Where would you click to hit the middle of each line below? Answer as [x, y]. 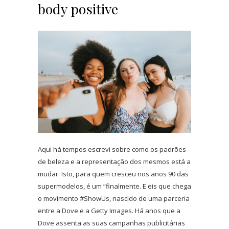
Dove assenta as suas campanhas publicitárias [111, 223]
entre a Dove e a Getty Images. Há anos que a [109, 210]
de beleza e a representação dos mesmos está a [114, 161]
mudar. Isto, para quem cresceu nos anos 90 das [113, 174]
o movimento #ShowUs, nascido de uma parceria [114, 198]
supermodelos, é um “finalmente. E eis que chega [114, 186]
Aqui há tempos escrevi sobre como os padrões [112, 149]
